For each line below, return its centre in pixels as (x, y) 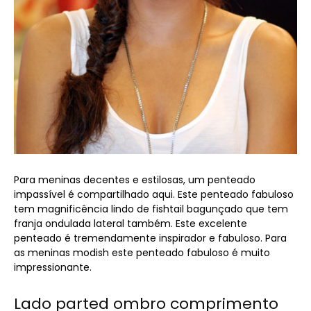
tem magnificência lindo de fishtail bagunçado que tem (151, 209)
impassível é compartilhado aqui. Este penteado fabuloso (154, 194)
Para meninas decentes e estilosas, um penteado (135, 179)
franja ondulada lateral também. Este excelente (131, 223)
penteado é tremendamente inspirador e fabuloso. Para (150, 238)
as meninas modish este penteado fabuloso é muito (142, 252)
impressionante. (53, 267)
